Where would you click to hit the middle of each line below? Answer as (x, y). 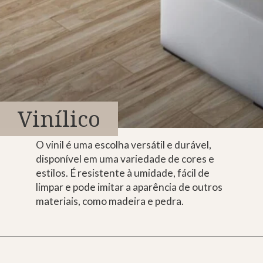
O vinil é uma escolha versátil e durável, (123, 145)
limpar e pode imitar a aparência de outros (129, 187)
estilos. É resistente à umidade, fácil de (122, 173)
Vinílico (59, 119)
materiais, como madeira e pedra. (110, 201)
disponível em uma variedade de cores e (125, 159)
